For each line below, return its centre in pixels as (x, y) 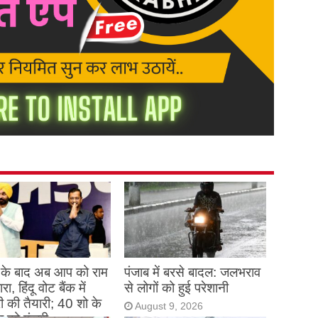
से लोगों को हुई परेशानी (176, 287)
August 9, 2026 (169, 306)
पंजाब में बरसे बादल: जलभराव (192, 272)
